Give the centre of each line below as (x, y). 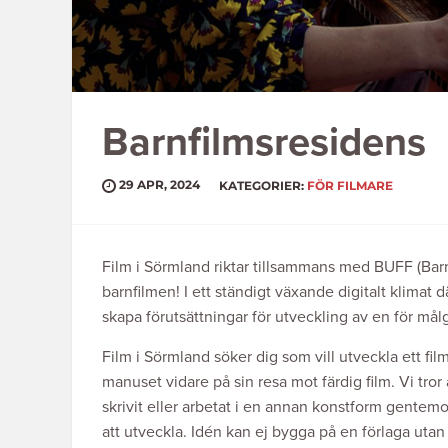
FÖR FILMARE (350, 185)
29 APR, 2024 (158, 185)
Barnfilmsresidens (264, 141)
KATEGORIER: (263, 185)
